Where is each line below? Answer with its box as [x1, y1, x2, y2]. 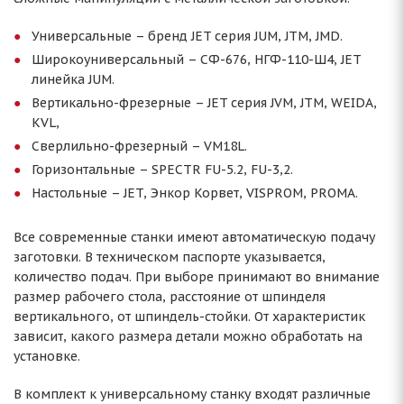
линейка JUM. [32, 71, 115, 87]
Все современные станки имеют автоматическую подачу [14, 229, 375, 245]
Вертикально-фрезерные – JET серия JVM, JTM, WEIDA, [32, 95, 377, 111]
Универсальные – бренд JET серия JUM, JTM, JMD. [32, 28, 343, 44]
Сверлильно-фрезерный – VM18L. [32, 138, 247, 154]
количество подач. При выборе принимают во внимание [14, 269, 380, 285]
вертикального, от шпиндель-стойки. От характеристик [14, 308, 365, 325]
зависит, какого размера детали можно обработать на [14, 328, 363, 344]
